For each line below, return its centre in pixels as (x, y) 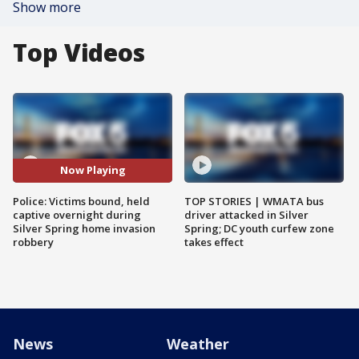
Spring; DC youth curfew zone (259, 228)
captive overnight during (77, 214)
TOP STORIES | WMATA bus (254, 201)
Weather (198, 343)
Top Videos (79, 52)
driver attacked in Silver (246, 214)
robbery (33, 242)
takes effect (214, 242)
